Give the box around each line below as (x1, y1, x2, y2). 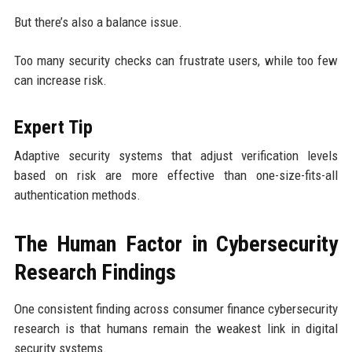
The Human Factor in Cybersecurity (13, 230, 339, 257)
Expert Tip (13, 115, 93, 138)
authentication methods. (13, 186, 141, 203)
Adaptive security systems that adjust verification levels (13, 147, 339, 163)
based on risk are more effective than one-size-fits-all (13, 167, 339, 183)
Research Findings (13, 258, 176, 285)
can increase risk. (13, 71, 107, 88)
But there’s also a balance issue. (13, 13, 182, 30)
